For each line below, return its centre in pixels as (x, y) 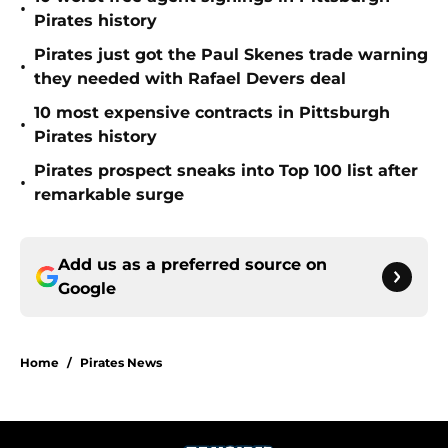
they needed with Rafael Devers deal (190, 79)
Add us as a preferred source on (192, 265)
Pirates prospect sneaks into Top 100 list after (226, 171)
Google (87, 289)
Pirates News (121, 363)
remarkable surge (109, 195)
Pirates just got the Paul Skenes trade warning (231, 55)
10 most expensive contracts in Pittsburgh (212, 113)
